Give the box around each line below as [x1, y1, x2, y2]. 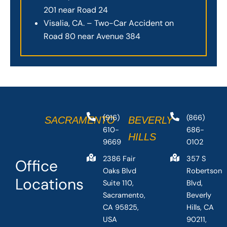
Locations [15, 174, 84, 194]
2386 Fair [103, 154, 136, 164]
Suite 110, [103, 178, 134, 188]
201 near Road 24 [44, 4, 108, 15]
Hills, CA [186, 203, 214, 213]
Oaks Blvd [103, 166, 137, 176]
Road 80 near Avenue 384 [44, 30, 140, 42]
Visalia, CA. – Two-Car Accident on [44, 17, 174, 28]
